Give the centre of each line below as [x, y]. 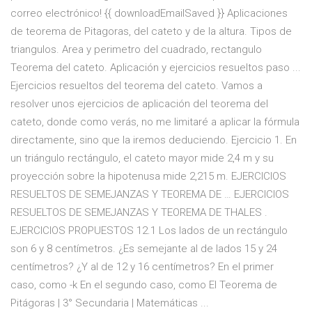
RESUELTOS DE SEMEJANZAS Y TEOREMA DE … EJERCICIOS [150, 195]
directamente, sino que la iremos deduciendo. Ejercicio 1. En [154, 140]
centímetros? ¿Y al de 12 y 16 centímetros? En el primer [142, 267]
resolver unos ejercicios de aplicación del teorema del [139, 104]
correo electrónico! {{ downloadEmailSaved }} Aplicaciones [149, 14]
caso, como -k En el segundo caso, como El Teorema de [144, 285]
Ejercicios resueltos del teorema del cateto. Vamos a [136, 86]
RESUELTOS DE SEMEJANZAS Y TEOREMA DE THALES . [139, 213]
